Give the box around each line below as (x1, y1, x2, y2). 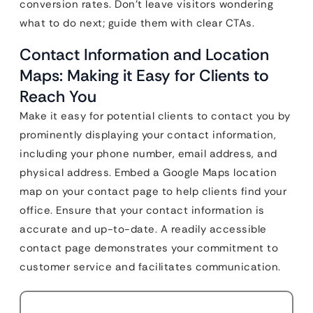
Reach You (20, 86, 96, 108)
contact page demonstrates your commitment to (20, 241, 278, 256)
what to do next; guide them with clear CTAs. (20, 16, 254, 31)
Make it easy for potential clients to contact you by (20, 109, 290, 124)
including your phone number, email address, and (20, 147, 277, 161)
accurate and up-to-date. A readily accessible (20, 222, 267, 237)
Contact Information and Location (20, 44, 269, 66)
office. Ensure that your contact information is (20, 203, 265, 218)
